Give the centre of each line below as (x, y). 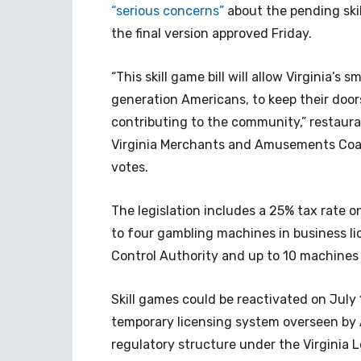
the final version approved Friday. (212, 33)
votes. (130, 167)
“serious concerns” (169, 11)
